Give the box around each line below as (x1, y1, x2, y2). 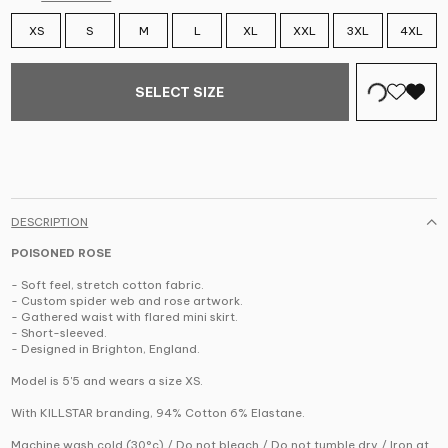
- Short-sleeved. (11, 326, 108, 341)
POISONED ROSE (11, 246, 112, 261)
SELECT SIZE (135, 84, 225, 101)
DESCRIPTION (11, 215, 89, 230)
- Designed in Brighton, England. (11, 342, 201, 357)
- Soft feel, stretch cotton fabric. (11, 278, 205, 293)
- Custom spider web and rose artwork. (11, 294, 244, 309)
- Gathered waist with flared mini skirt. (11, 310, 239, 325)
